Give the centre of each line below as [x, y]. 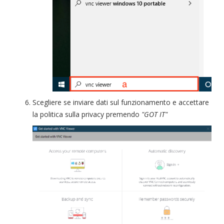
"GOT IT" [155, 114]
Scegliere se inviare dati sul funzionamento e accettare [121, 102]
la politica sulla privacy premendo [87, 114]
